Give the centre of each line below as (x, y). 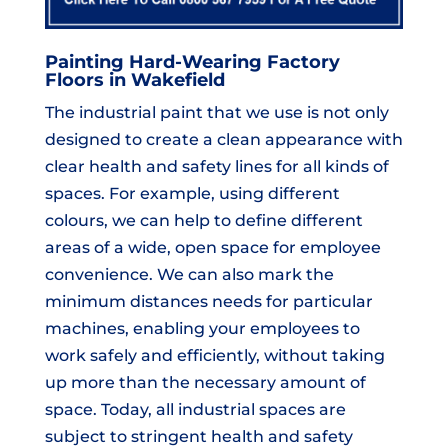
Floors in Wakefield (134, 79)
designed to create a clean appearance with (223, 139)
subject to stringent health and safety (198, 436)
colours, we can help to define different (203, 220)
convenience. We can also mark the (189, 274)
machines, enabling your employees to (202, 328)
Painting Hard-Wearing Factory (192, 61)
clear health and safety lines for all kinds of (216, 166)
